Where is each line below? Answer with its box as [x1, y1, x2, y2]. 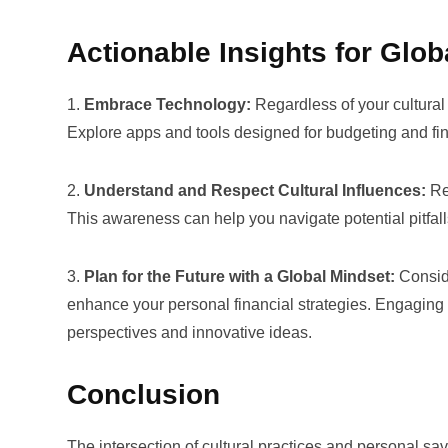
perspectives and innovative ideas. [67, 324, 312, 341]
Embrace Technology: [84, 96, 251, 113]
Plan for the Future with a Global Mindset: [84, 268, 395, 285]
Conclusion [67, 379, 220, 410]
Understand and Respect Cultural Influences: [84, 182, 426, 199]
